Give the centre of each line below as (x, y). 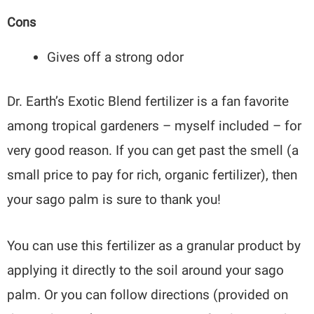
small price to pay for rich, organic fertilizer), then (152, 175)
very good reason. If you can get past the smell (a (153, 150)
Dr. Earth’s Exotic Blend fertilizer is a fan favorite (148, 101)
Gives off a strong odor (116, 57)
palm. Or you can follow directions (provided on (148, 295)
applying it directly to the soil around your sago (146, 271)
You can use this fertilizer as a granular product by (154, 246)
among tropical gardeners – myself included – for (155, 126)
